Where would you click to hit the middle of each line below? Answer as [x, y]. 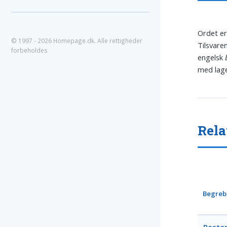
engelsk [212, 57]
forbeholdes [29, 50]
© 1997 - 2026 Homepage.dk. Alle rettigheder [77, 41]
